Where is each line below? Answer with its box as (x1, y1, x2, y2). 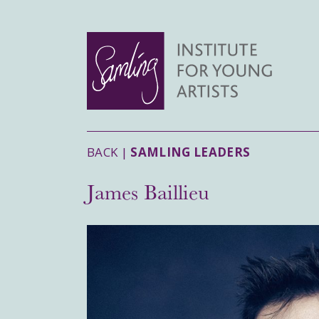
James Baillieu (87, 176, 209, 206)
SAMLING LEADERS (130, 144, 251, 160)
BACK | (87, 144, 131, 160)
